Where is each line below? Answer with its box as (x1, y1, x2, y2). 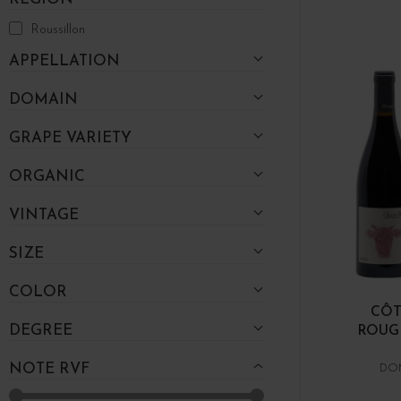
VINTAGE (9, 207, 79, 223)
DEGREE (9, 322, 73, 338)
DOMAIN (9, 91, 78, 107)
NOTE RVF (9, 361, 90, 377)
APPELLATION (9, 53, 120, 69)
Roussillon (31, 22, 85, 37)
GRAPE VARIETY (9, 130, 132, 146)
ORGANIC (9, 168, 85, 184)
